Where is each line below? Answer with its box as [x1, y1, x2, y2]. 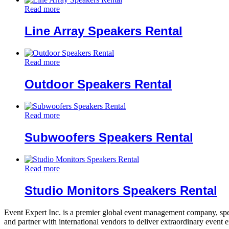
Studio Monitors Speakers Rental [25, 183, 217, 197]
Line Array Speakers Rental [25, 24, 182, 38]
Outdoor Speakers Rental [25, 77, 172, 91]
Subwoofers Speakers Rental [25, 130, 193, 144]
